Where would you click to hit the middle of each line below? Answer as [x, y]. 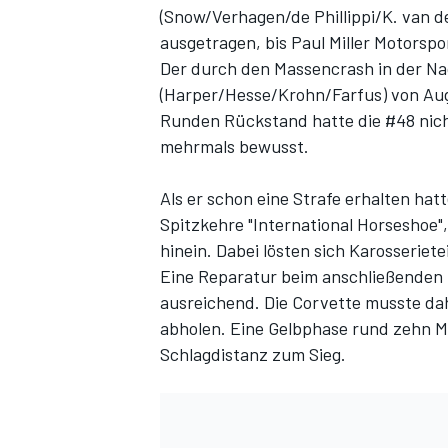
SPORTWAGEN [203, 235]
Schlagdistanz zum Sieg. [253, 354]
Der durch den [217, 68]
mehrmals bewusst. [234, 146]
